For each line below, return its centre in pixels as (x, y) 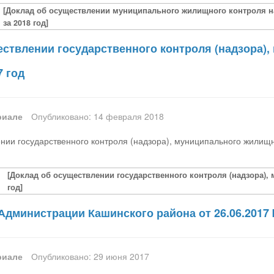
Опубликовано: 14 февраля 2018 (98, 117)
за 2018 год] (26, 23)
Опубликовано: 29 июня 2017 (91, 257)
